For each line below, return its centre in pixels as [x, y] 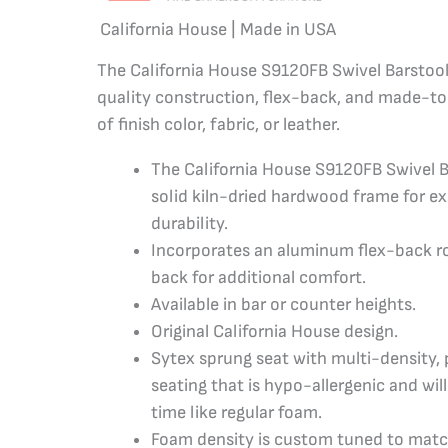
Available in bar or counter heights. [284, 305]
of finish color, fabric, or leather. [219, 125]
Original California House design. [275, 332]
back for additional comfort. [259, 278]
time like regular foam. [237, 413]
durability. [190, 224]
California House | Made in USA [217, 29]
